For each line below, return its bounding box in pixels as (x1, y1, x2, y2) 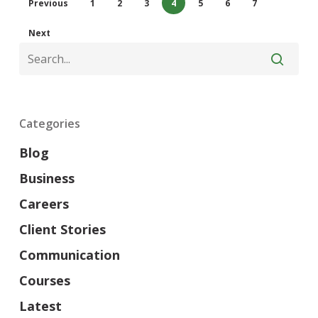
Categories (18, 116, 80, 132)
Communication (18, 246, 120, 264)
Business (18, 170, 75, 187)
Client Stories (18, 221, 106, 238)
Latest (18, 297, 62, 315)
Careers (18, 195, 69, 213)
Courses (18, 272, 70, 290)
